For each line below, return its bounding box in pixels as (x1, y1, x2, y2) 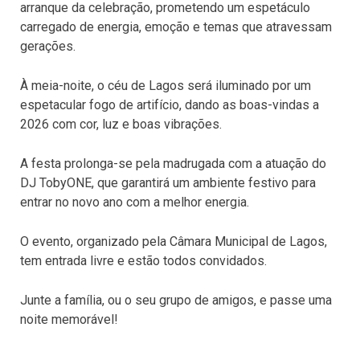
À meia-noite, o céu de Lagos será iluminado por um (20, 77, 311, 93)
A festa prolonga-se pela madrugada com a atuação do (20, 155, 326, 171)
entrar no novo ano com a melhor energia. (20, 194, 249, 210)
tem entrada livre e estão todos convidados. (20, 252, 267, 268)
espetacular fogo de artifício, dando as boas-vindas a (20, 96, 319, 112)
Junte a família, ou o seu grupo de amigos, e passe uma (20, 292, 332, 308)
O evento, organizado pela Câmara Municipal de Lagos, (20, 233, 327, 249)
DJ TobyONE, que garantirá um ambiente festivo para (20, 174, 316, 190)
